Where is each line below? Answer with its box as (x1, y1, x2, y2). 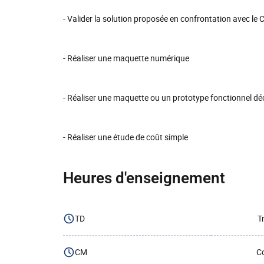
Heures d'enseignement (63, 169, 225, 187)
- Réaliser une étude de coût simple (63, 131, 188, 143)
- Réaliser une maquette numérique (63, 52, 189, 64)
